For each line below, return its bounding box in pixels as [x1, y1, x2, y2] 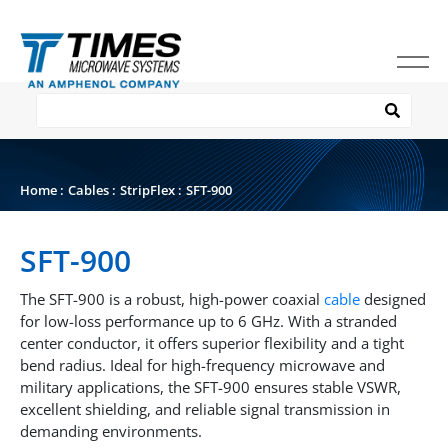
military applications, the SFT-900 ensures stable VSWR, [20, 377, 401, 397]
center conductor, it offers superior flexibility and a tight [20, 333, 404, 353]
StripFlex [120, 181, 175, 199]
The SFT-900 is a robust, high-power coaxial [20, 289, 324, 309]
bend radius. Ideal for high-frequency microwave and [20, 355, 385, 375]
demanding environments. [20, 421, 202, 441]
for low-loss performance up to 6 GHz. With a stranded [20, 311, 397, 331]
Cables [68, 181, 109, 199]
